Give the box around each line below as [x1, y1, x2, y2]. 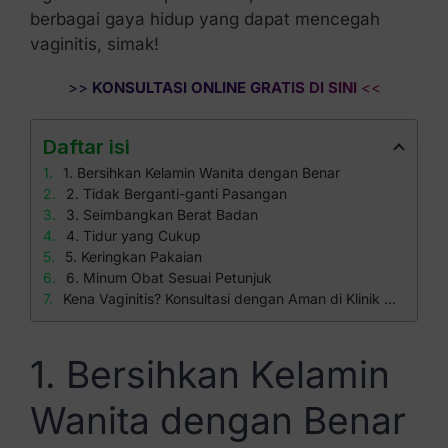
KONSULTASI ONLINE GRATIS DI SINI [87, 78, 357, 97]
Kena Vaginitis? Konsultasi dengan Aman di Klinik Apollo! [62, 290, 384, 307]
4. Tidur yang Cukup [65, 227, 201, 244]
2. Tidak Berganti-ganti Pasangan [65, 185, 287, 202]
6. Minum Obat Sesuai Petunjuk [65, 269, 272, 286]
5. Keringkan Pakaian [64, 248, 202, 265]
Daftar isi [42, 135, 130, 159]
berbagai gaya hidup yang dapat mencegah [29, 9, 380, 29]
